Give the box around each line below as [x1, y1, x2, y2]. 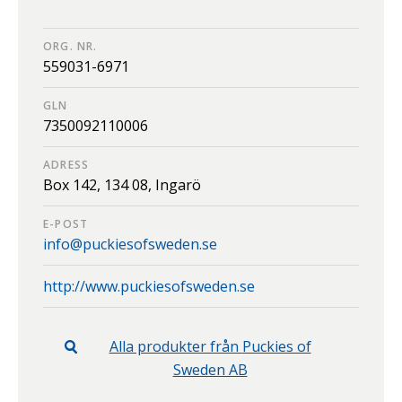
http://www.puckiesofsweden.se [43, 276, 255, 297]
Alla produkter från [109, 336, 242, 357]
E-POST [43, 216, 89, 232]
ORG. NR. [43, 39, 98, 55]
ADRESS [43, 157, 90, 173]
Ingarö [155, 175, 201, 196]
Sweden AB [172, 360, 248, 380]
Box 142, [43, 175, 104, 196]
